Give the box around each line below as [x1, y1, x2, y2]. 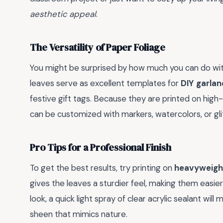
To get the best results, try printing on [30, 162, 174, 174]
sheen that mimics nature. [30, 209, 127, 220]
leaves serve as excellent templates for [30, 78, 181, 89]
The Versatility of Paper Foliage [30, 40, 165, 54]
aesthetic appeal [30, 8, 96, 20]
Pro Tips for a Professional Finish [30, 140, 171, 154]
